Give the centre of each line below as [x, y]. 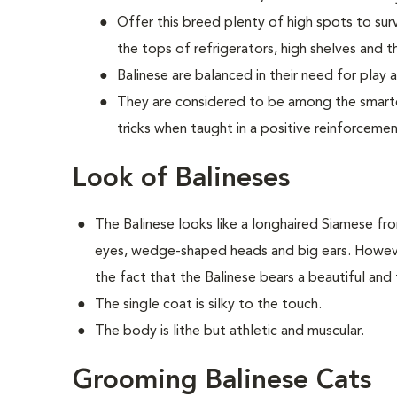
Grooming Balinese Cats [222, 381]
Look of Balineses [182, 179]
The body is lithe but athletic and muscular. [230, 331]
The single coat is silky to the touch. [209, 305]
